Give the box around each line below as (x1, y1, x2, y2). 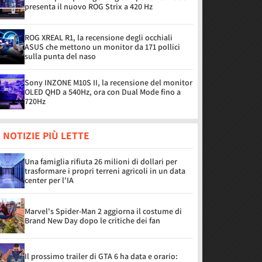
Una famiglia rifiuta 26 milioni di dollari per (25, 156, 177, 167)
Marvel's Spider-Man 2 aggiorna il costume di (25, 206, 182, 216)
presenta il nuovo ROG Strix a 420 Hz (25, 1, 153, 12)
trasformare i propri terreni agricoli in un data (25, 166, 185, 176)
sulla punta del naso (25, 51, 96, 61)
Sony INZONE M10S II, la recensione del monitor (25, 77, 192, 88)
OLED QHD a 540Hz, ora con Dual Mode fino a (25, 87, 181, 97)
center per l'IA (25, 175, 74, 185)
